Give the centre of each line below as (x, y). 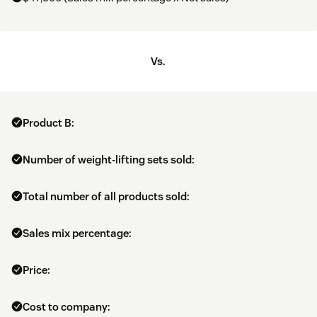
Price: (36, 270)
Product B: (48, 123)
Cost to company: (67, 307)
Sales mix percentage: (77, 234)
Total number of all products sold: (106, 197)
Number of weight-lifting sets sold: (109, 160)
